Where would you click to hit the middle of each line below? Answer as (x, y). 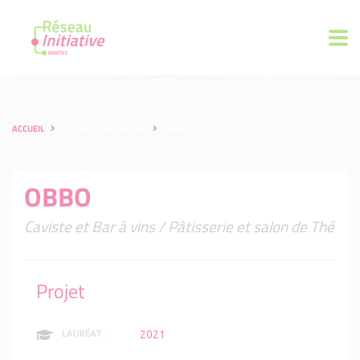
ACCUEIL (28, 129)
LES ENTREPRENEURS (104, 129)
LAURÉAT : (85, 334)
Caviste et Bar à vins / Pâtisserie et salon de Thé (179, 227)
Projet (60, 291)
